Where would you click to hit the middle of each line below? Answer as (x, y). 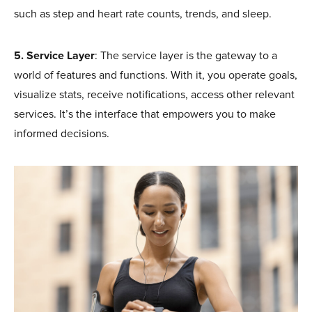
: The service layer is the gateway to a (186, 55)
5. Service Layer (54, 55)
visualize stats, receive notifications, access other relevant (154, 94)
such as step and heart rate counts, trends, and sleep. (143, 14)
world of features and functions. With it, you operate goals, (156, 75)
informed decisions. (62, 133)
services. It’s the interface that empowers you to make (145, 114)
